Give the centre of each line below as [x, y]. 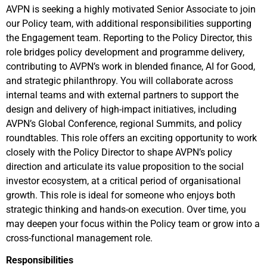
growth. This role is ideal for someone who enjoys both [121, 195]
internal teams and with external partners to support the [122, 95]
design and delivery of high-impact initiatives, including [121, 109]
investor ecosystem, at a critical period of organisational [123, 181]
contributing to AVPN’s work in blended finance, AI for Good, [131, 66]
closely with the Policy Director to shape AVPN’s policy [119, 152]
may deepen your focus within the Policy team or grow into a [133, 224]
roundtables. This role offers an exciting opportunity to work [131, 138]
